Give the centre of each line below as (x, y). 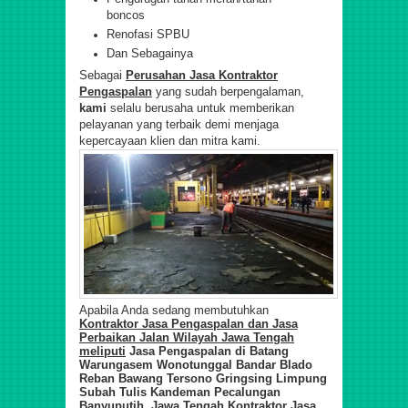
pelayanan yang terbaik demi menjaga (179, 124)
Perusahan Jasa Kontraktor (202, 75)
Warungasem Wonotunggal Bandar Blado (196, 364)
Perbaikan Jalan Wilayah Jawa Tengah (187, 337)
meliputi (102, 351)
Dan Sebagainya (150, 53)
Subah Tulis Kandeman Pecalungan (180, 392)
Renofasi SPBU (148, 34)
